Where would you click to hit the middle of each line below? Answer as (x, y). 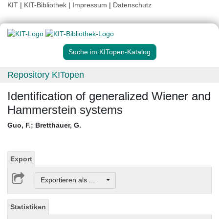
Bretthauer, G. (58, 125)
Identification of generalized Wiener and (109, 96)
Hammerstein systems (65, 110)
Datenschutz (132, 5)
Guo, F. (19, 125)
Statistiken (28, 207)
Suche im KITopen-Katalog (109, 52)
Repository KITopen (46, 75)
